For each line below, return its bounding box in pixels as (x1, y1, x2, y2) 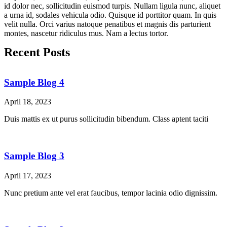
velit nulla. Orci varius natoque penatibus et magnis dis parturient (4, 20, 211, 28)
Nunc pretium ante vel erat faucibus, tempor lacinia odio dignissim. (4, 188, 217, 197)
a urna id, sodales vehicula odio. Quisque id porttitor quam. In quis (4, 11, 216, 19)
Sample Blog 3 (4, 150, 64, 162)
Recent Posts (4, 46, 70, 59)
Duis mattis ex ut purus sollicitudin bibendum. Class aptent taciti (4, 115, 208, 124)
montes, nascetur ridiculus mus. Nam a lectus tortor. (4, 29, 168, 37)
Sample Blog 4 (4, 77, 64, 88)
